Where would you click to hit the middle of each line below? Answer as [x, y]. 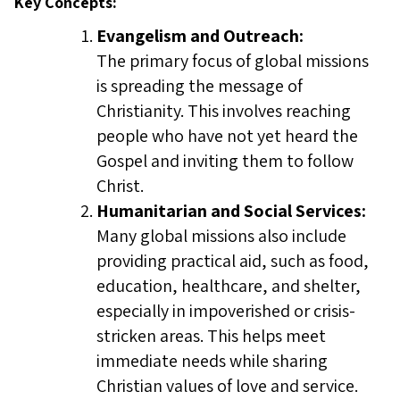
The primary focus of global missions [233, 61]
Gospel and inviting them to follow [225, 161]
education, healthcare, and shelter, [229, 286]
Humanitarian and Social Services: [231, 211]
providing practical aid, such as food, [233, 261]
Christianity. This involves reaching [224, 111]
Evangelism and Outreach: [200, 36]
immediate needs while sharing [212, 361]
